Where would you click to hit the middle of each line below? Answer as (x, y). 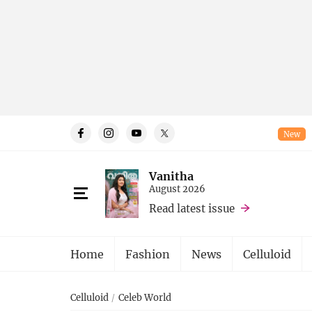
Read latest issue (192, 208)
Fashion (148, 254)
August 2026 (177, 188)
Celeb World (145, 297)
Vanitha (171, 175)
